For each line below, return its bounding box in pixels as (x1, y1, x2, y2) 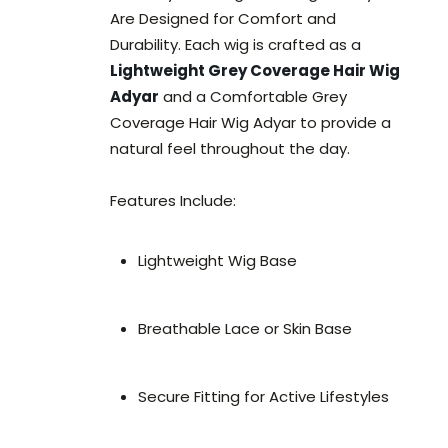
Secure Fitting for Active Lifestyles (138, 386, 389, 408)
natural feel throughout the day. (110, 138, 354, 160)
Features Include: (110, 190, 236, 212)
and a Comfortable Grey (159, 86, 347, 108)
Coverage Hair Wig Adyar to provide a (110, 112, 391, 134)
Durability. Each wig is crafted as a (110, 34, 361, 56)
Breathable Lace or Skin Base (138, 318, 352, 340)
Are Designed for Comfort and (110, 8, 336, 30)
